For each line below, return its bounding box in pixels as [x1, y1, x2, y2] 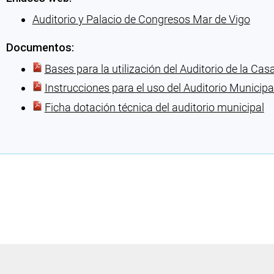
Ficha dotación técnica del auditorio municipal [44, 100, 264, 114]
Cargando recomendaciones [5, 126, 141, 139]
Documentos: [6, 40, 74, 54]
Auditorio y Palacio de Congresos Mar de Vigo [32, 12, 250, 26]
